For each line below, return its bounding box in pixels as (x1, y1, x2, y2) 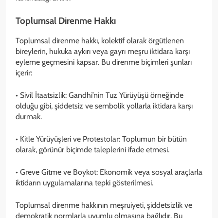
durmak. (16, 112, 42, 121)
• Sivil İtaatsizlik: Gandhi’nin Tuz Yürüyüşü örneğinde (16, 91, 183, 100)
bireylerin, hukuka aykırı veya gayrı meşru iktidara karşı (16, 47, 190, 56)
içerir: (16, 68, 32, 77)
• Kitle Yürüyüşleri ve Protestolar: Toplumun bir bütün (16, 134, 187, 144)
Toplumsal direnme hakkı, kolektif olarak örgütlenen (16, 36, 184, 45)
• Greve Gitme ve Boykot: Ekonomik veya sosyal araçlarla (16, 167, 202, 177)
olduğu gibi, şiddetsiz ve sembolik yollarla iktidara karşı (16, 101, 193, 110)
